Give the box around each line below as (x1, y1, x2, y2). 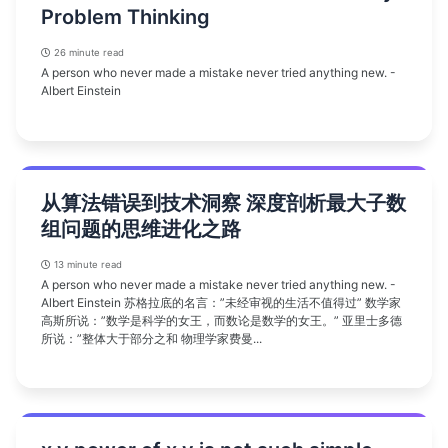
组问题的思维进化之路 (41, 216, 241, 241)
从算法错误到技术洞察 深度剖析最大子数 (41, 190, 406, 215)
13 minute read (51, 258, 122, 270)
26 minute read (51, 47, 124, 59)
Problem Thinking (41, 5, 210, 30)
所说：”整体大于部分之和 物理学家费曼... (41, 330, 262, 346)
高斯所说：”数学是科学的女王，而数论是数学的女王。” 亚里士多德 (41, 312, 402, 328)
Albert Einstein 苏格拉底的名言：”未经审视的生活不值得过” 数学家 (41, 294, 401, 310)
